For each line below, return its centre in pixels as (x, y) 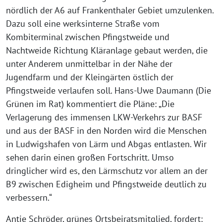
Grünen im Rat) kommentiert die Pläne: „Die (90, 104)
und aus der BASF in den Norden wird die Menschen (106, 131)
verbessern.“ (29, 197)
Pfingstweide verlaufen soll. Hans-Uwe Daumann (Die (109, 90)
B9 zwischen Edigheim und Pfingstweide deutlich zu (106, 184)
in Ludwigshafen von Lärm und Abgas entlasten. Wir (106, 144)
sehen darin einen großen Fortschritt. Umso (90, 157)
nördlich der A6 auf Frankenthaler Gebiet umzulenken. (110, 10)
